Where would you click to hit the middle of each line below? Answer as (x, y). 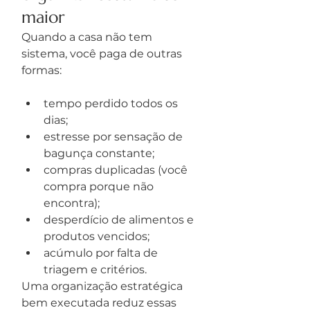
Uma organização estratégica (103, 286)
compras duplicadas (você (117, 170)
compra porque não (100, 186)
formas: (42, 70)
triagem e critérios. (95, 270)
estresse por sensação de (115, 137)
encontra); (72, 203)
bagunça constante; (99, 153)
